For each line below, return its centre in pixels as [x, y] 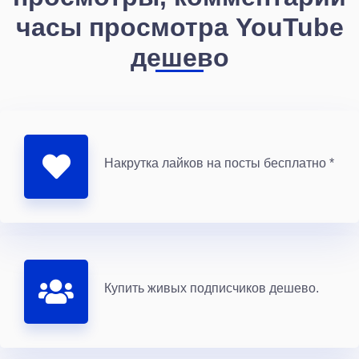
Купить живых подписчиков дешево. [212, 287]
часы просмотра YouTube [179, 26]
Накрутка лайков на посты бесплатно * [219, 162]
